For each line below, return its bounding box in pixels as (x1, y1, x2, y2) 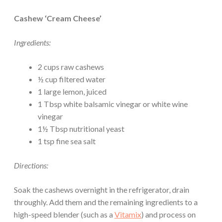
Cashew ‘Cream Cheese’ (14, 13, 102, 23)
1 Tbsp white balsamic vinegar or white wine (38, 99, 188, 109)
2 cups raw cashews (38, 62, 104, 72)
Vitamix (114, 210, 141, 220)
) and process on (141, 210, 196, 220)
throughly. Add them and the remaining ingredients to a (14, 197, 198, 207)
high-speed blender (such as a (14, 210, 114, 220)
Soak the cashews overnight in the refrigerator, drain (14, 185, 189, 195)
